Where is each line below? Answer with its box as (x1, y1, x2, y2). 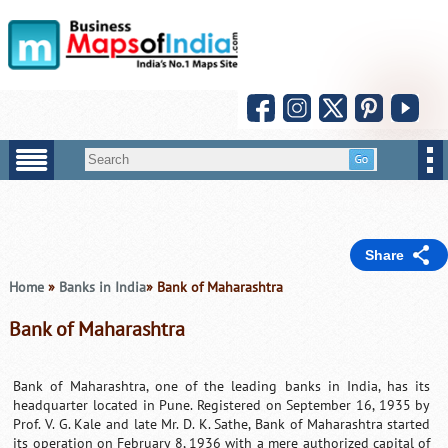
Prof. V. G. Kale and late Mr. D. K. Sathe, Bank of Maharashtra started (13, 415, 431, 433)
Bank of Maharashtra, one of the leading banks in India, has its (13, 377, 431, 395)
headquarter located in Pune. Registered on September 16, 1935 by (13, 396, 431, 414)
